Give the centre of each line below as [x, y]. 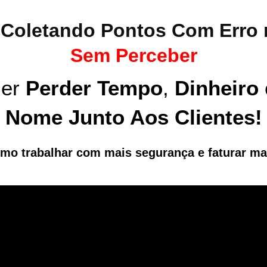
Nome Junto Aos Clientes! [133, 117]
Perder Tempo [94, 88]
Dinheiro [217, 88]
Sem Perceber [133, 55]
